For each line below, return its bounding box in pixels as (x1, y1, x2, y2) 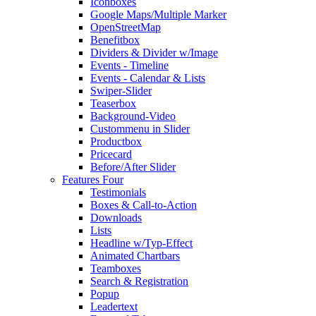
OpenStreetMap (90, 21, 161, 34)
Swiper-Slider (90, 85, 152, 97)
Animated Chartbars (90, 250, 180, 262)
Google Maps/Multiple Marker (90, 8, 226, 21)
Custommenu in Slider (90, 123, 190, 135)
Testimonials (90, 186, 146, 199)
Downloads (90, 212, 142, 224)
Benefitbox (90, 34, 140, 47)
